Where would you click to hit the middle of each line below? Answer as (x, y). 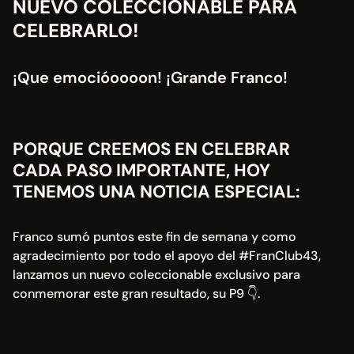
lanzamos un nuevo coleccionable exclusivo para (156, 275)
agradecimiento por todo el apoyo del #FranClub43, (167, 256)
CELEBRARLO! (75, 30)
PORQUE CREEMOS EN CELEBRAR (151, 149)
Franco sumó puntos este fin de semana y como (154, 237)
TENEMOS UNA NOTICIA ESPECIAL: (158, 192)
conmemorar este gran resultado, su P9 (128, 294)
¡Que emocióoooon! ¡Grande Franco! (150, 77)
